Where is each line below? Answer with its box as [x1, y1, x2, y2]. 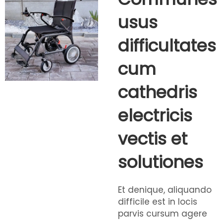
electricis [118, 104, 192, 127]
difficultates [118, 34, 216, 57]
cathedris [118, 80, 197, 104]
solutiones [118, 150, 203, 174]
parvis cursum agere [118, 208, 207, 220]
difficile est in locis [118, 196, 197, 208]
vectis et [118, 127, 187, 151]
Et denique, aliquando [118, 184, 212, 196]
